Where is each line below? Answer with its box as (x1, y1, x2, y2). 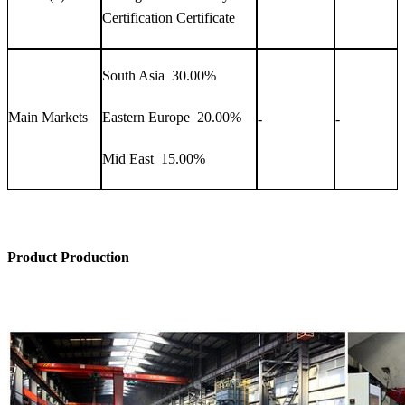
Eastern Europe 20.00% (102, 108, 241, 125)
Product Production (7, 249, 133, 265)
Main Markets (8, 108, 88, 125)
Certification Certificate (102, 9, 235, 25)
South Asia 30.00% (102, 67, 216, 83)
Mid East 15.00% (102, 150, 205, 166)
